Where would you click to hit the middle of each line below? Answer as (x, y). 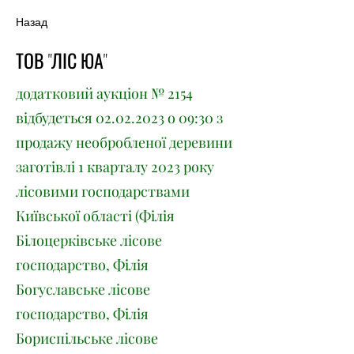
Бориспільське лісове (87, 338)
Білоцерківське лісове (89, 240)
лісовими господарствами (103, 191)
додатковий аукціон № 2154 (104, 93)
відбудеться (56, 118)
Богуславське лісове (83, 289)
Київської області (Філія (95, 216)
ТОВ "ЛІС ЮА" (61, 60)
